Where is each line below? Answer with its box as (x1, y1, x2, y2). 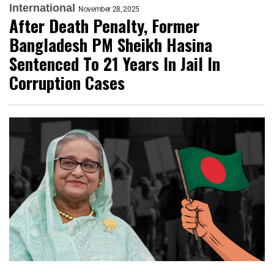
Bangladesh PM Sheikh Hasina (9, 32, 212, 57)
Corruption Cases (9, 70, 125, 95)
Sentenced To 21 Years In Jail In (9, 51, 220, 76)
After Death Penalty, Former (9, 13, 199, 38)
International (9, 1, 75, 14)
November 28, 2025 (78, 4, 139, 13)
